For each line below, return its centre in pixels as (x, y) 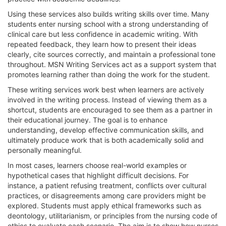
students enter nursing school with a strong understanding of (108, 24)
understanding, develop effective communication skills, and (106, 130)
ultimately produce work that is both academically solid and (106, 140)
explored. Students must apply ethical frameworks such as (104, 205)
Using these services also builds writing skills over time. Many (108, 14)
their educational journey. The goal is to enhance (88, 120)
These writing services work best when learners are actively (106, 89)
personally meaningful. (45, 150)
